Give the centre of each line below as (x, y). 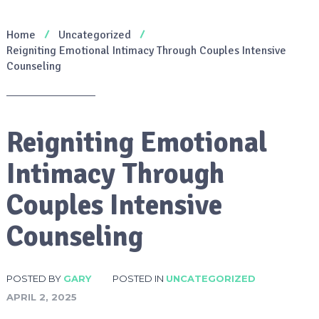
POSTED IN (139, 278)
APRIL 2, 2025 (41, 297)
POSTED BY (35, 278)
